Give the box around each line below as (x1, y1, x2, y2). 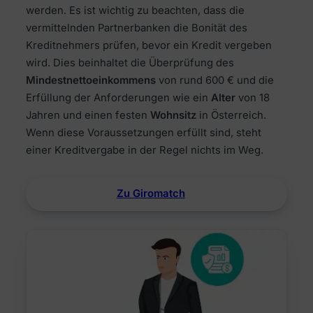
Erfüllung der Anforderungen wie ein (25, 91, 211, 104)
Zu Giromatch (116, 187, 185, 201)
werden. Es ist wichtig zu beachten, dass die (25, 3, 245, 17)
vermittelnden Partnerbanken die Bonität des (25, 21, 247, 34)
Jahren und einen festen (25, 108, 150, 122)
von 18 (235, 91, 270, 104)
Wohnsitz (150, 108, 196, 122)
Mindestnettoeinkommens (25, 73, 156, 87)
